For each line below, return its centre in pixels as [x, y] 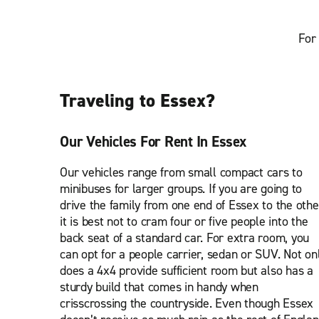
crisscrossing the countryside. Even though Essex [187, 303]
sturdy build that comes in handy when [159, 287]
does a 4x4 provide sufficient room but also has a [187, 271]
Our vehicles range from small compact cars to [181, 172]
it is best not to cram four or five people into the [184, 221]
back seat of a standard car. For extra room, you [184, 238]
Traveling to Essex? [137, 100]
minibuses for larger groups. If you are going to [181, 189]
